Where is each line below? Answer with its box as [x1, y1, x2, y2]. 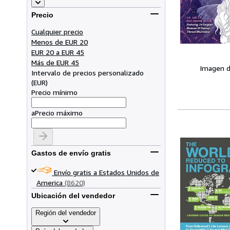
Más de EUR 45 [31, 57, 79, 67]
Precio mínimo [31, 87, 78, 97]
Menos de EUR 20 [31, 37, 88, 46]
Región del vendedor [35, 208, 96, 217]
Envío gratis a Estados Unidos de [54, 167, 159, 177]
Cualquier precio [31, 27, 83, 36]
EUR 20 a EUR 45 [31, 47, 84, 56]
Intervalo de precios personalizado [31, 68, 144, 77]
